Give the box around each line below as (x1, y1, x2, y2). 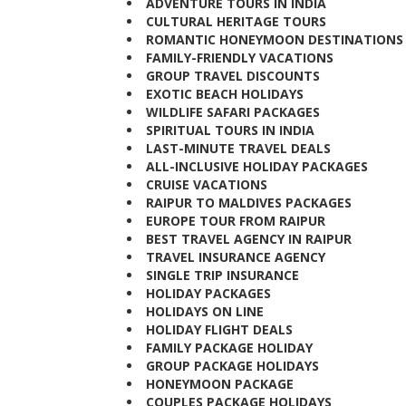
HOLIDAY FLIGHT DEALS (142, 321, 293, 338)
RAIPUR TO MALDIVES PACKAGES (142, 194, 359, 211)
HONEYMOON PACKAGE (142, 375, 294, 392)
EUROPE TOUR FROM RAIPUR (142, 212, 333, 229)
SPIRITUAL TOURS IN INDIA (142, 121, 322, 139)
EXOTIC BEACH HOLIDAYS (142, 85, 311, 102)
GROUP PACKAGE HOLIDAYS (142, 357, 319, 374)
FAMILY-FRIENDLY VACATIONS (142, 49, 341, 66)
